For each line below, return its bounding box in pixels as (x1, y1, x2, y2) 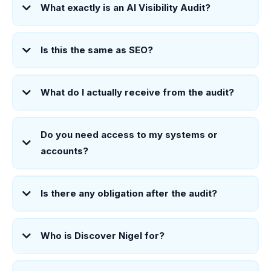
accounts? (40, 145, 88, 157)
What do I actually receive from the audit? (40, 87, 234, 99)
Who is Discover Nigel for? (40, 230, 165, 242)
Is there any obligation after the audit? (40, 188, 217, 200)
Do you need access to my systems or (40, 129, 218, 141)
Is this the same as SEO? (40, 44, 153, 56)
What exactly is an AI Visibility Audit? (40, 2, 211, 14)
